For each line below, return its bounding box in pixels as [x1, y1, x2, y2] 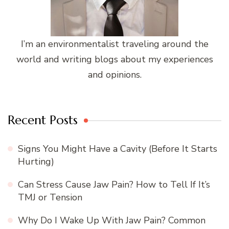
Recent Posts [8, 112, 78, 128]
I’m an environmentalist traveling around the [20, 38, 209, 51]
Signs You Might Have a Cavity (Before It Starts [18, 143, 217, 155]
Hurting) [18, 155, 54, 168]
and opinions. [87, 68, 142, 81]
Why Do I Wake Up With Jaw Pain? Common [18, 214, 205, 227]
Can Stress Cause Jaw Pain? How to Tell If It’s [18, 178, 210, 191]
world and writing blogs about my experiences [16, 53, 213, 66]
